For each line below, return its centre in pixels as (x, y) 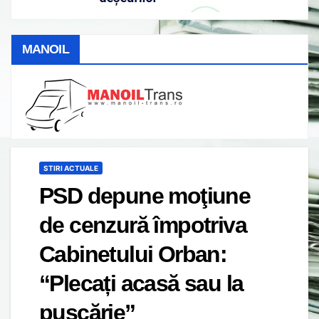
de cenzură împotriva (143, 225)
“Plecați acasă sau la (141, 283)
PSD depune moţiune (145, 195)
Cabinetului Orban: (133, 254)
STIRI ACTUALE (71, 168)
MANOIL (46, 49)
